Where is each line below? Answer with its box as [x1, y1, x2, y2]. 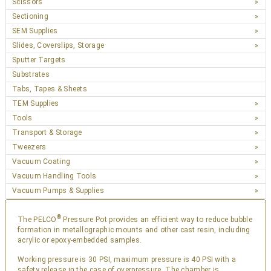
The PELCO [18, 215, 57, 224]
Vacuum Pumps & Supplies [12, 186, 104, 195]
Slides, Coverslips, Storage [12, 41, 105, 50]
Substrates [12, 70, 50, 79]
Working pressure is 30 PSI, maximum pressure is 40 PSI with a [18, 255, 237, 264]
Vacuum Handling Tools [12, 172, 97, 180]
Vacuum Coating [12, 157, 71, 166]
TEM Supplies [12, 99, 59, 108]
